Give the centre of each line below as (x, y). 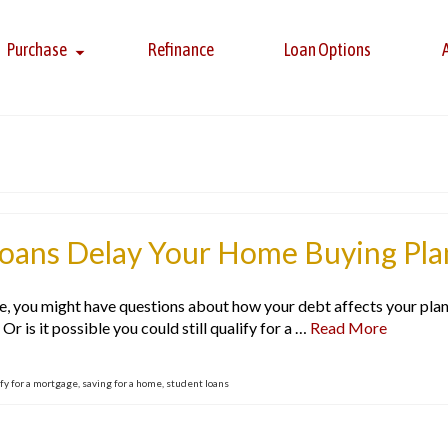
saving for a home (122, 383)
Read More (348, 327)
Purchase (37, 49)
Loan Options (328, 49)
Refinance (180, 49)
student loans (197, 383)
